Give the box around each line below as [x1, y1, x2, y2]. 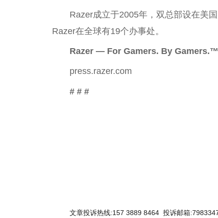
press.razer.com [70, 66, 132, 76]
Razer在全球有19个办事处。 [52, 26, 164, 36]
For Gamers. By [107, 46, 175, 56]
